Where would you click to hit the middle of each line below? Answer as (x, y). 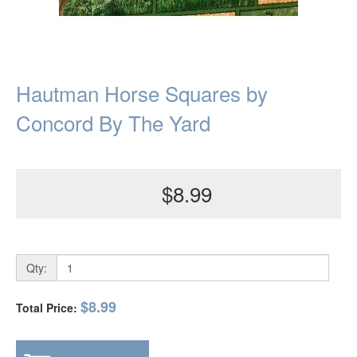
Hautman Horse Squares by (142, 93)
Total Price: (48, 308)
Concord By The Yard (113, 122)
